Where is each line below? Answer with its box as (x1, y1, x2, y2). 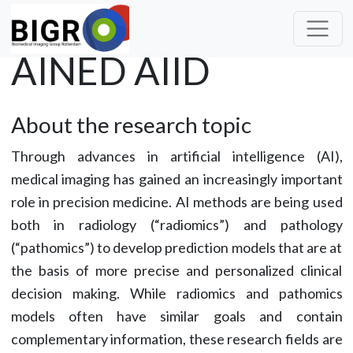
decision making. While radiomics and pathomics (10, 284, 343, 302)
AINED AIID (10, 48, 210, 93)
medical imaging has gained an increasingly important (10, 170, 343, 188)
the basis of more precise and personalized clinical (10, 262, 343, 279)
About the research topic (10, 111, 251, 138)
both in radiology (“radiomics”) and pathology (10, 216, 343, 233)
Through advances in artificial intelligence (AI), (10, 147, 343, 165)
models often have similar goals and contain (10, 307, 343, 325)
